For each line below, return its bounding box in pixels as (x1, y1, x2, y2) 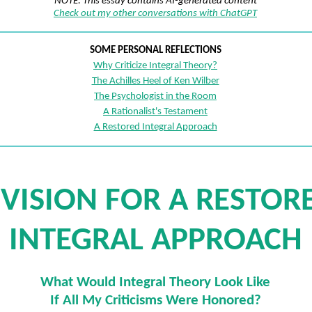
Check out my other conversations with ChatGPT (54, 8, 257, 19)
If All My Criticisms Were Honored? (49, 292, 261, 308)
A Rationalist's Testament (103, 107, 208, 117)
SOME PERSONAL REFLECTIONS (89, 45, 221, 56)
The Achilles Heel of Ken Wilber (91, 76, 219, 86)
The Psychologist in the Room (94, 91, 217, 102)
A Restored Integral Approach (93, 122, 217, 132)
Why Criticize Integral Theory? (93, 61, 217, 71)
